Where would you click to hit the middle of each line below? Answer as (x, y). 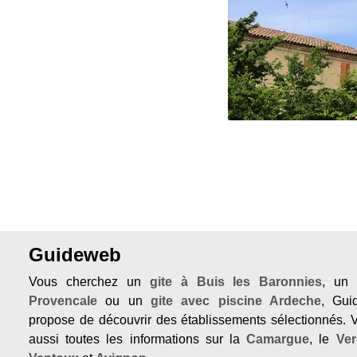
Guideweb (75, 254)
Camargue (278, 339)
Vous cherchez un (89, 281)
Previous (172, 9)
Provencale (63, 300)
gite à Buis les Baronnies (236, 281)
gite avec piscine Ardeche (236, 300)
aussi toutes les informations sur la (138, 339)
